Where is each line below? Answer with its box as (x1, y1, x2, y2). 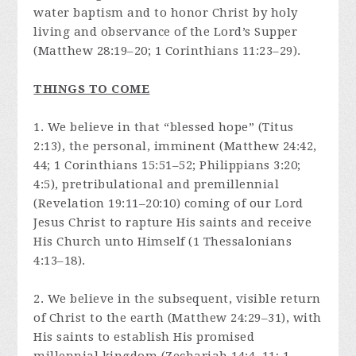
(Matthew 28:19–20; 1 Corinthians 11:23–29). (33, 44, 301, 59)
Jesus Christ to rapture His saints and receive (33, 215, 312, 230)
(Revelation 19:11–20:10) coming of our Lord (33, 196, 304, 211)
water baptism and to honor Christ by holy (33, 6, 298, 21)
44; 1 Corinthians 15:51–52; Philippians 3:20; (33, 158, 301, 173)
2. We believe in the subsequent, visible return (33, 292, 321, 307)
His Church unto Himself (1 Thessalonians (33, 234, 292, 250)
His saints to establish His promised (33, 330, 255, 345)
